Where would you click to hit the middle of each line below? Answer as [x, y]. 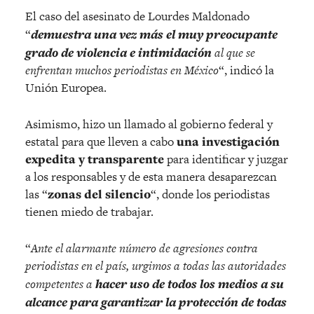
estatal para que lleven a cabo [101, 141]
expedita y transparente [95, 159]
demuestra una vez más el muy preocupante [154, 34]
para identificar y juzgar [226, 159]
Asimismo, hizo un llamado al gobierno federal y [149, 124]
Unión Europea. [66, 87]
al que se [235, 52]
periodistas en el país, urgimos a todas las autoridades [156, 265]
